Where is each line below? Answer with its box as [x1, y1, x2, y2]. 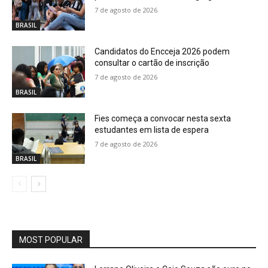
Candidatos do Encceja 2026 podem [95, 47, 230, 57]
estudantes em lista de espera [95, 124, 209, 135]
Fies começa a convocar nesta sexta [95, 113, 232, 123]
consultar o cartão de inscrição [95, 58, 210, 68]
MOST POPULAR [19, 235, 83, 245]
